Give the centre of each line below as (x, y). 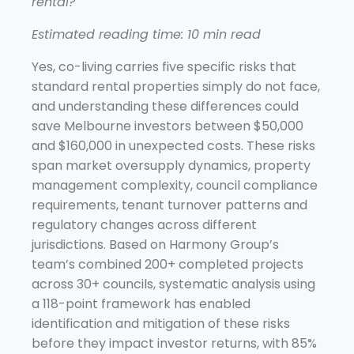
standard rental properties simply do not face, (176, 86)
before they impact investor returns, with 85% (174, 343)
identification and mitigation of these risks (161, 323)
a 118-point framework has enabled (141, 303)
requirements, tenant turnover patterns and (169, 205)
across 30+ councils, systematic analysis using (173, 284)
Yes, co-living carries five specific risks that (164, 66)
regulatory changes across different (144, 224)
